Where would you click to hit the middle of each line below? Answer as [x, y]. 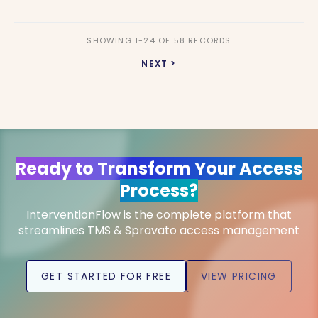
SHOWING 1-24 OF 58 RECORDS [159, 40]
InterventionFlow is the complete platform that [159, 215]
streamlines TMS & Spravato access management [159, 230]
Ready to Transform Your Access [159, 169]
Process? [159, 191]
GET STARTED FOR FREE [106, 276]
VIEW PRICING [239, 276]
